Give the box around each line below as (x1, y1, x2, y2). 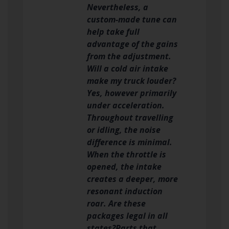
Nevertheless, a (86, 1, 148, 13)
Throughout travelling (86, 111, 173, 123)
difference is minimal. (86, 136, 172, 148)
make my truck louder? (86, 75, 176, 86)
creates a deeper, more (86, 173, 178, 185)
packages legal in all (86, 210, 168, 221)
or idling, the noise (86, 124, 161, 135)
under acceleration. (86, 99, 165, 111)
